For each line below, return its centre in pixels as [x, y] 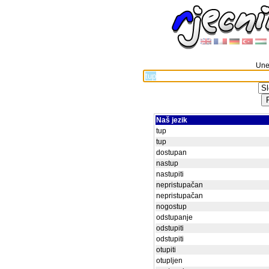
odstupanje [174, 217]
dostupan [171, 153]
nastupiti [170, 174]
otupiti [166, 250]
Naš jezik [172, 120]
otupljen [169, 261]
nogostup [171, 207]
